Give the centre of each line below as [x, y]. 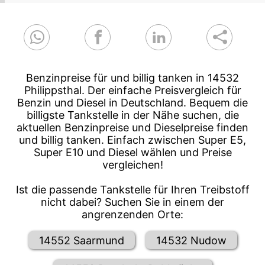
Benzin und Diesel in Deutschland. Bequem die [132, 103]
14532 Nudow [191, 240]
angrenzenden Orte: [132, 215]
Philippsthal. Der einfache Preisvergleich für [132, 91]
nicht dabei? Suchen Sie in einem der [132, 202]
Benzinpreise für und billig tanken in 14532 [132, 78]
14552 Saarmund [81, 240]
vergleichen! [132, 165]
